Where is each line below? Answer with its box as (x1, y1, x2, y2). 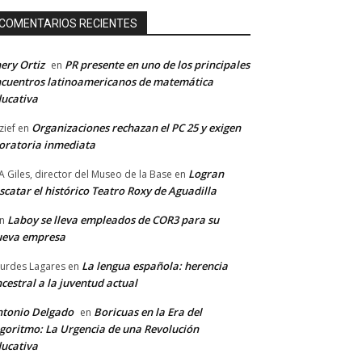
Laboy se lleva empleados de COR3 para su (7, 213, 219, 228)
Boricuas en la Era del (94, 305, 202, 320)
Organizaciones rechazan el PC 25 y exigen (32, 120, 241, 136)
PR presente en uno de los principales (65, 57, 250, 73)
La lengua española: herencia (82, 259, 228, 274)
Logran (188, 166, 224, 182)
